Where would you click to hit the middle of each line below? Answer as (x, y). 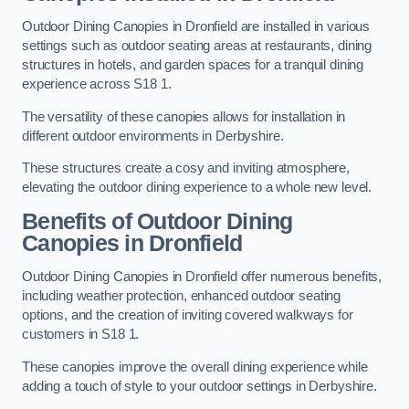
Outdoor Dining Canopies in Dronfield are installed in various (196, 27)
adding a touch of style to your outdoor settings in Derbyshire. (199, 386)
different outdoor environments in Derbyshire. (153, 136)
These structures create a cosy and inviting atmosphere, (186, 168)
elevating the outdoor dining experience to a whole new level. (197, 188)
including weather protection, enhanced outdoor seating (182, 296)
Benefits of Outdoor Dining (157, 221)
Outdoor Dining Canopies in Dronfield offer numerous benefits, (202, 277)
